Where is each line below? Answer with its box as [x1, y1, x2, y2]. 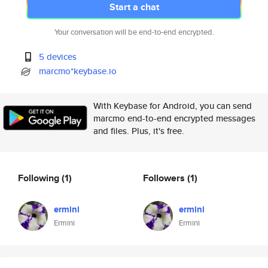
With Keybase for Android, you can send [93, 99, 252, 112]
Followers [143, 170, 187, 185]
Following [18, 170, 62, 185]
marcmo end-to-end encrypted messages [93, 112, 255, 124]
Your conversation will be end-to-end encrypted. [54, 26, 214, 38]
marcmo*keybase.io [39, 65, 117, 77]
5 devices [39, 50, 77, 63]
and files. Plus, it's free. [93, 124, 184, 137]
